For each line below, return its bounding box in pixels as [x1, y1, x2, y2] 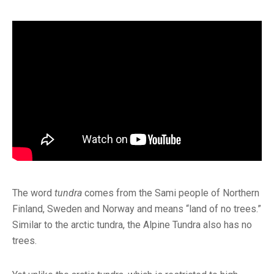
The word [12, 187, 54, 199]
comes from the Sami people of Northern [82, 187, 259, 199]
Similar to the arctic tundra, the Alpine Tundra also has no [12, 219, 252, 231]
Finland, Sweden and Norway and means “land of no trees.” [12, 203, 261, 215]
